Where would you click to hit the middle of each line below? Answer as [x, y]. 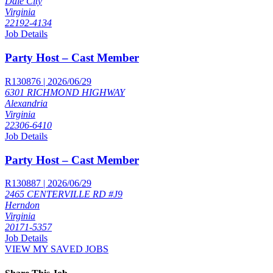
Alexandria [26, 103]
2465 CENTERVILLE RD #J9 [64, 194]
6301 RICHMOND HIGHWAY [65, 92]
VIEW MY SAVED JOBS [57, 249]
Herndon [22, 205]
